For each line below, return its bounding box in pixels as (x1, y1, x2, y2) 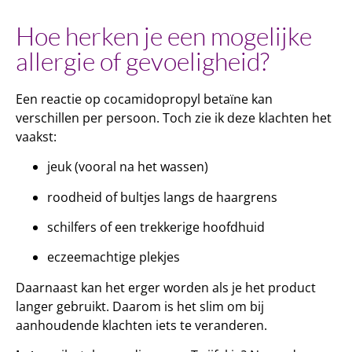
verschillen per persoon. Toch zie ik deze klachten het (16, 108, 332, 126)
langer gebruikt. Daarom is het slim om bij (16, 297, 264, 315)
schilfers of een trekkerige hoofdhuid (47, 218, 265, 236)
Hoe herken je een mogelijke (16, 20, 312, 51)
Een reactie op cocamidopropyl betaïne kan (16, 90, 273, 108)
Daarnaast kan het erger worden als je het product (16, 278, 316, 296)
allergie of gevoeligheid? (16, 45, 269, 76)
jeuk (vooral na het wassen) (47, 158, 208, 176)
